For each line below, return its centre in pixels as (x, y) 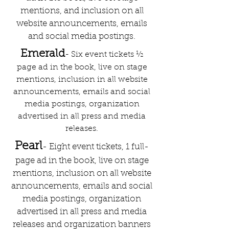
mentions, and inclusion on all (82, 11)
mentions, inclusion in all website (82, 80)
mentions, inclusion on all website (82, 174)
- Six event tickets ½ (104, 55)
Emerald (43, 54)
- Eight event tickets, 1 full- (96, 147)
